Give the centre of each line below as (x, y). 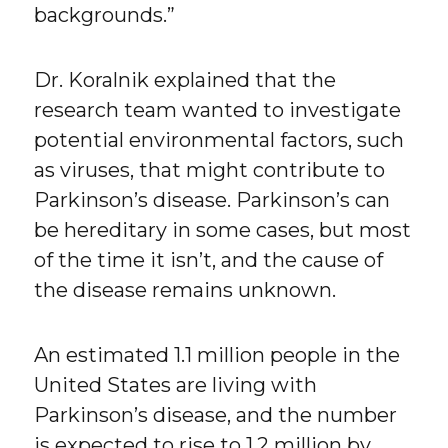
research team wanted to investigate (218, 109)
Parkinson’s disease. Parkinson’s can (212, 199)
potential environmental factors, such (219, 139)
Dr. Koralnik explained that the (185, 79)
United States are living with (176, 384)
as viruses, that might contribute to (210, 169)
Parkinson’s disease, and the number (216, 414)
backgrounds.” (105, 14)
